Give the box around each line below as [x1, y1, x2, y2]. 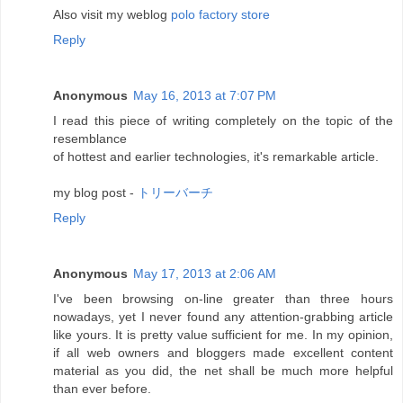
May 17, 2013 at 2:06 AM [133, 266, 276, 282]
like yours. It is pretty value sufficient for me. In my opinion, [53, 327, 393, 343]
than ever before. [53, 381, 151, 397]
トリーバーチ [138, 185, 213, 201]
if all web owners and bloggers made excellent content [53, 345, 393, 361]
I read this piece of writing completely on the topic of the [53, 113, 393, 129]
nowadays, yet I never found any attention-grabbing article [53, 309, 393, 325]
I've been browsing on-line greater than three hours [53, 291, 393, 307]
